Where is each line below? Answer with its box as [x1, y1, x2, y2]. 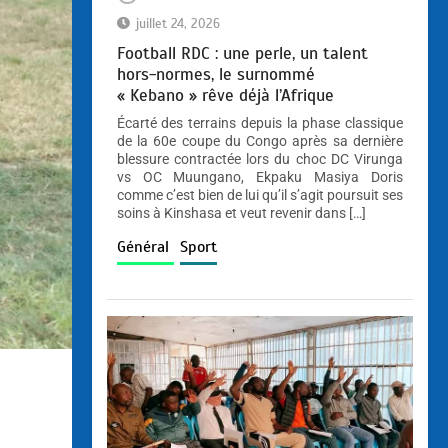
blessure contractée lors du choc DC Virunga [116, 150, 403, 167]
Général [116, 236, 174, 257]
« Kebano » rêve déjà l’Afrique [116, 84, 339, 106]
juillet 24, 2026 [135, 15, 220, 32]
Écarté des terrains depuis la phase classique [116, 114, 403, 131]
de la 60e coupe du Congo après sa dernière [116, 132, 403, 149]
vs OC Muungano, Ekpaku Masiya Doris [116, 168, 403, 185]
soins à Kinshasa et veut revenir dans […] [116, 204, 366, 221]
